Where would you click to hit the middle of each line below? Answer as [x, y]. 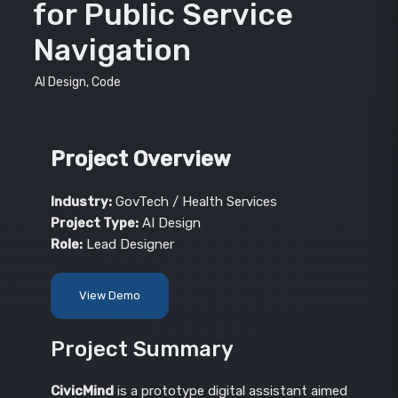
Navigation [111, 51]
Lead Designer [128, 244]
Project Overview [140, 159]
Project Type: [94, 223]
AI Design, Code [77, 83]
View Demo [109, 295]
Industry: [81, 201]
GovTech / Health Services [194, 201]
